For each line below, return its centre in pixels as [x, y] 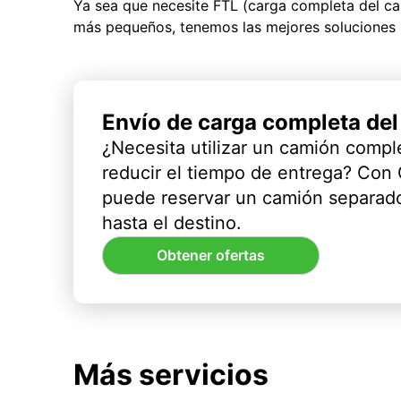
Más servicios [171, 375]
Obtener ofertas [211, 256]
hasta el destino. [172, 222]
